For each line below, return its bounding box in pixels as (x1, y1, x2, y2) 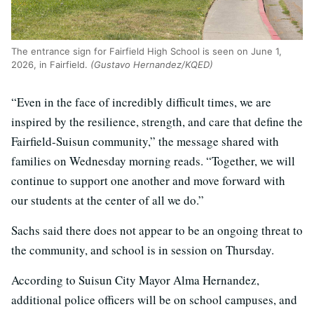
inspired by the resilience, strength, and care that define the (11, 113, 303, 130)
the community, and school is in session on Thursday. (11, 241, 274, 258)
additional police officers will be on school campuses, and (11, 291, 297, 308)
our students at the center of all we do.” (11, 191, 204, 208)
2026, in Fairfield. (11, 58, 90, 70)
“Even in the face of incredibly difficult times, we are (11, 93, 271, 110)
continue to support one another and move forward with (11, 172, 285, 189)
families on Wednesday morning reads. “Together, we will (11, 152, 295, 169)
